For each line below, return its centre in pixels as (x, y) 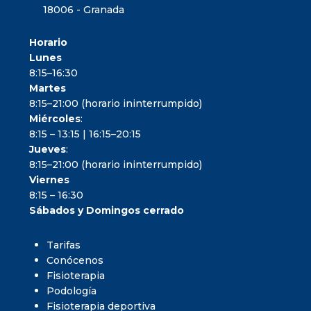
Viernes (52, 179)
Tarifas (64, 245)
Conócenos (75, 260)
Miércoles (55, 118)
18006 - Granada (84, 9)
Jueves (48, 149)
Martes (48, 88)
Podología (72, 291)
